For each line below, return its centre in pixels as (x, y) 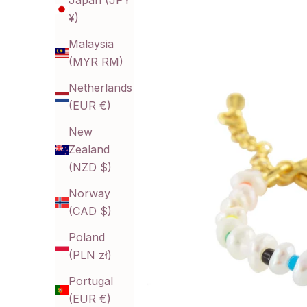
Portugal (91, 281)
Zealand (89, 150)
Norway (89, 194)
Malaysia (91, 44)
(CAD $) (90, 211)
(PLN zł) (90, 255)
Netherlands (100, 88)
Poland (87, 237)
